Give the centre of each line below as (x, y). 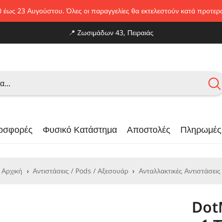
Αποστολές (149, 129)
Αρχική (12, 171)
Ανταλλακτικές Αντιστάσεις (179, 171)
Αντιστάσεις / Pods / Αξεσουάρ (81, 171)
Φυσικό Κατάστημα (80, 129)
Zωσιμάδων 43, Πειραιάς (114, 32)
